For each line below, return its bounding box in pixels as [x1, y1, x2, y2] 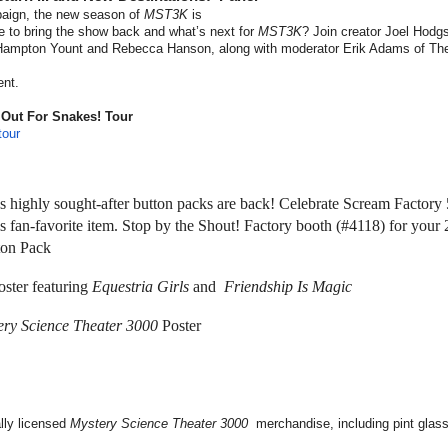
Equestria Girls [92, 278, 189, 296]
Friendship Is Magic [224, 278, 352, 296]
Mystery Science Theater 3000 [70, 416, 248, 432]
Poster [158, 317, 201, 335]
